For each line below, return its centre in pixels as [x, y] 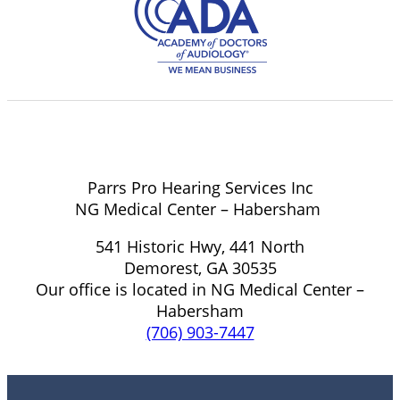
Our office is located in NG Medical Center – [200, 290]
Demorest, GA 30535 [200, 268]
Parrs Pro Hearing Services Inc [200, 188]
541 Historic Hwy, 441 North [200, 247]
